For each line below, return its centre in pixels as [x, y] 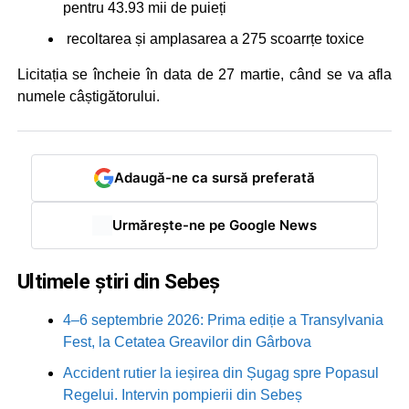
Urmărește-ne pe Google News [214, 225]
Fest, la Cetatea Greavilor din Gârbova [187, 341]
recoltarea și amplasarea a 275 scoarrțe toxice [213, 38]
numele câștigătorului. [88, 96]
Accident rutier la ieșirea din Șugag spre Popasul [220, 372]
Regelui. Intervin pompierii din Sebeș [182, 394]
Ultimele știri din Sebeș [118, 281]
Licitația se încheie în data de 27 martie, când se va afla [204, 74]
